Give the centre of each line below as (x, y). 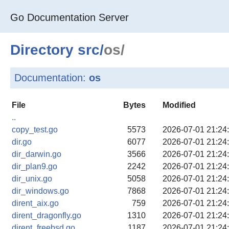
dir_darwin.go (37, 154)
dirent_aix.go (35, 203)
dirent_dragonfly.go (47, 215)
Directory (44, 50)
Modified (179, 105)
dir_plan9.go (35, 166)
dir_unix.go (32, 179)
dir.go (22, 142)
